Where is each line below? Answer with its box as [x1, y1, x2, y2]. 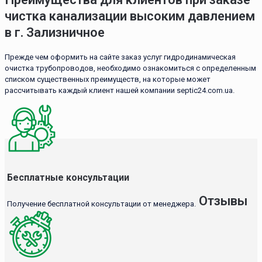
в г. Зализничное [5, 25, 105, 40]
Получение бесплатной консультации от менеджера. [7, 199, 196, 209]
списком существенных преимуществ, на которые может [5, 74, 211, 84]
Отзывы [198, 194, 247, 209]
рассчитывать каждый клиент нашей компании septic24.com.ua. [5, 85, 235, 95]
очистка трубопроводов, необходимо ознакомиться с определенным [5, 63, 256, 73]
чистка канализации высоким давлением [5, 8, 255, 23]
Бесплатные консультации [7, 171, 130, 183]
